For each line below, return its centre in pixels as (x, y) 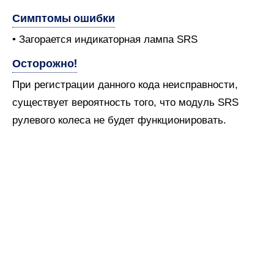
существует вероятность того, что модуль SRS (125, 102)
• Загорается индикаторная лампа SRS (105, 39)
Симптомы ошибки (64, 18)
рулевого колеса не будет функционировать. (119, 120)
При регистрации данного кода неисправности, (125, 85)
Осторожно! (45, 63)
